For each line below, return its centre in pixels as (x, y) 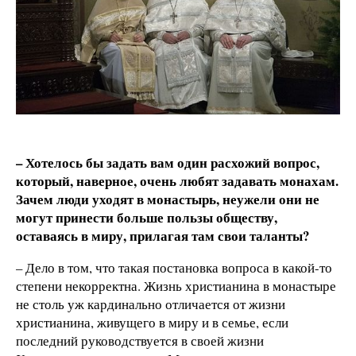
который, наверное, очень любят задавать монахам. (177, 180)
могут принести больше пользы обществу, (147, 217)
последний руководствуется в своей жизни (140, 340)
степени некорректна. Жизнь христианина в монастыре (176, 285)
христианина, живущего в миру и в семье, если (152, 322)
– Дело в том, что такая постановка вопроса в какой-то (174, 267)
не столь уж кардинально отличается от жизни (151, 304)
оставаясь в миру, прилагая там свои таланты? (163, 235)
